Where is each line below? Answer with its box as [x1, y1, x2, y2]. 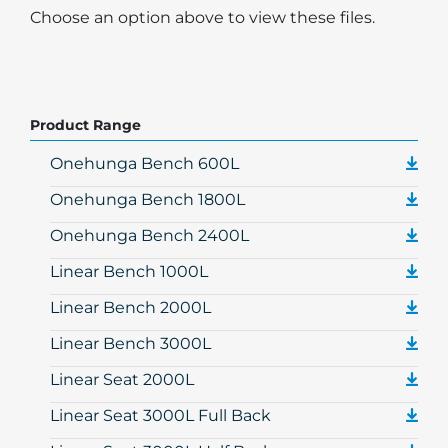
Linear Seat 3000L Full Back [50, 406, 271, 426]
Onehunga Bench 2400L [50, 226, 249, 246]
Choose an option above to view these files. [30, 8, 375, 28]
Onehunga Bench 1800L [50, 190, 245, 210]
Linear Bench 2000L [50, 298, 211, 318]
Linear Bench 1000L [50, 262, 208, 282]
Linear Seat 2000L [50, 370, 194, 390]
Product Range [30, 116, 141, 135]
